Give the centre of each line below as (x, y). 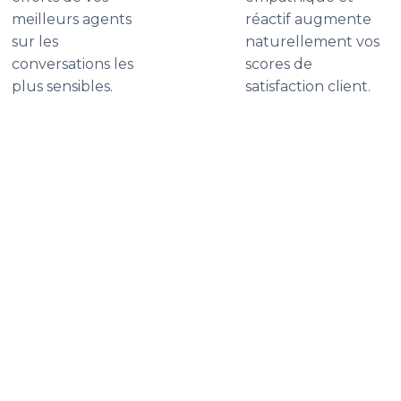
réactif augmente (308, 19)
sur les (35, 42)
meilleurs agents (72, 19)
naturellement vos (312, 42)
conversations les (73, 64)
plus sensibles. (62, 86)
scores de (279, 64)
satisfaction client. (308, 86)
